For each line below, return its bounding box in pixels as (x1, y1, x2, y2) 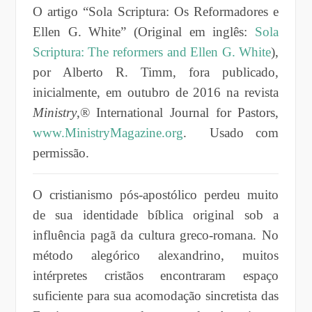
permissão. (32, 145, 89, 160)
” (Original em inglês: (120, 24, 256, 39)
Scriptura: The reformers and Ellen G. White (32, 44, 272, 59)
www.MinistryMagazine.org (32, 125, 183, 140)
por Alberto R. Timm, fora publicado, (32, 64, 279, 79)
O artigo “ (32, 3, 89, 19)
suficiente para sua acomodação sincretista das (32, 288, 279, 303)
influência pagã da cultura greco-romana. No (32, 227, 279, 242)
